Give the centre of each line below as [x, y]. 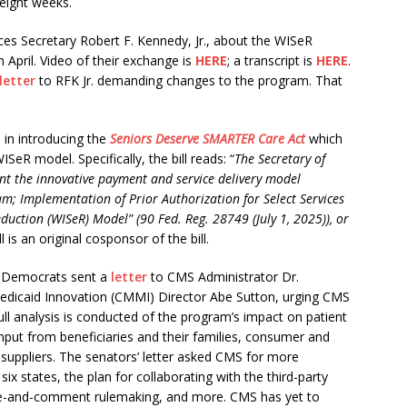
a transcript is [273, 60]
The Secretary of [280, 158]
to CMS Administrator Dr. [223, 276]
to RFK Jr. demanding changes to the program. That [189, 80]
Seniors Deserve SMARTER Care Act [209, 138]
